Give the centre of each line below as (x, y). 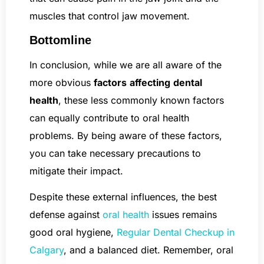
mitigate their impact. (78, 171)
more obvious (62, 82)
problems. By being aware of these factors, (126, 135)
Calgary (47, 250)
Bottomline (60, 40)
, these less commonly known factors (141, 100)
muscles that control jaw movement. (110, 16)
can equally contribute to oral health (109, 118)
